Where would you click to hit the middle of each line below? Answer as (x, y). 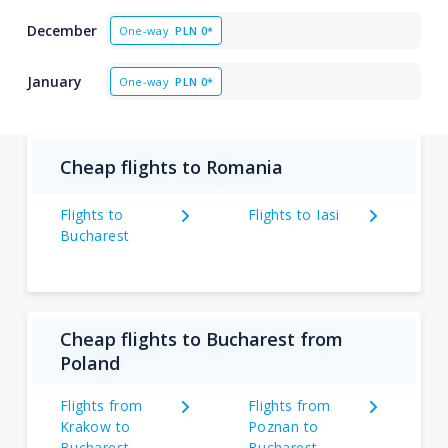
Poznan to (283, 426)
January (54, 81)
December (61, 30)
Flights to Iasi (293, 214)
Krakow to (95, 426)
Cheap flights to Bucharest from (201, 339)
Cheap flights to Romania (171, 166)
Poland (89, 363)
